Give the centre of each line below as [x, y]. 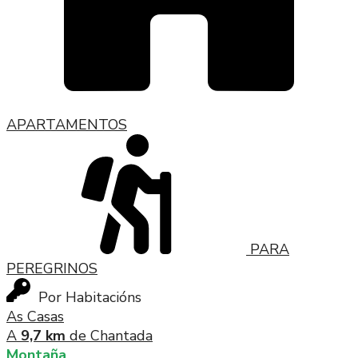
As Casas [35, 316]
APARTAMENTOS [67, 124]
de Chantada [109, 335]
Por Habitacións [90, 297]
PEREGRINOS [52, 268]
